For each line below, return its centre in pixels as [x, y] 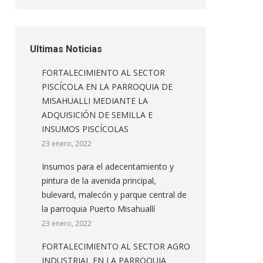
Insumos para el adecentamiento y [108, 166]
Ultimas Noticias [66, 49]
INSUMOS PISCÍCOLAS [85, 129]
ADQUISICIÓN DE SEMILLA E [97, 115]
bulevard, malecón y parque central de [114, 195]
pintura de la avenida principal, [99, 181]
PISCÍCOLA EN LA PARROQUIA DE [107, 87]
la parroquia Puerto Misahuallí [98, 209]
